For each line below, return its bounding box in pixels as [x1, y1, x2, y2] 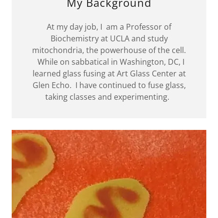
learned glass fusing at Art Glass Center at [32, 68, 186, 79]
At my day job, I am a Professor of [47, 21, 171, 32]
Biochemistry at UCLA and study [50, 33, 168, 44]
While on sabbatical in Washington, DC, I [34, 56, 184, 67]
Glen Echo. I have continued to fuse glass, [32, 79, 186, 91]
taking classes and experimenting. [45, 91, 173, 102]
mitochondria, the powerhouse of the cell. [32, 44, 186, 55]
